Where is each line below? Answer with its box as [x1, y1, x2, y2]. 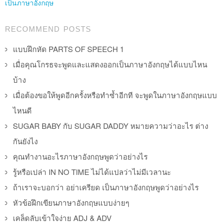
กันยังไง [13, 135, 38, 146]
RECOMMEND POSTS [5, 24, 91, 33]
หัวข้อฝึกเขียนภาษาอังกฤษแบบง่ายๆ [13, 197, 129, 208]
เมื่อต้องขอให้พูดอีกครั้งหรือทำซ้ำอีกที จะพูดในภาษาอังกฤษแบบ [13, 89, 217, 100]
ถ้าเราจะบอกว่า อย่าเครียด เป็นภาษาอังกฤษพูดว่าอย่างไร [13, 181, 199, 192]
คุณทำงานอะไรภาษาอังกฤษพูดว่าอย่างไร [13, 151, 148, 162]
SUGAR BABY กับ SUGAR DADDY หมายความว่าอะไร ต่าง [13, 120, 208, 131]
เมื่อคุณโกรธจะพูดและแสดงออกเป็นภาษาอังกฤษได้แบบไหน [13, 58, 207, 69]
